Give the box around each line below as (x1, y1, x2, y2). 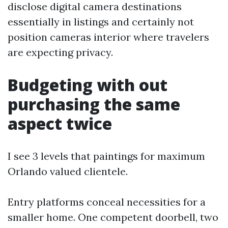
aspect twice (8, 112, 112, 134)
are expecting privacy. (8, 46, 113, 59)
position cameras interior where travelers (8, 31, 209, 43)
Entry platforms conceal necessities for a (8, 195, 206, 208)
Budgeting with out (8, 74, 167, 96)
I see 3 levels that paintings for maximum (8, 150, 205, 162)
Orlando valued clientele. (8, 165, 128, 178)
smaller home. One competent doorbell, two (8, 211, 218, 223)
